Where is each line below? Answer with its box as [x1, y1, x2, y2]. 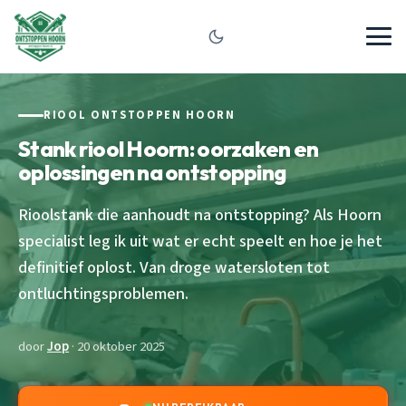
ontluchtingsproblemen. [18, 281, 188, 305]
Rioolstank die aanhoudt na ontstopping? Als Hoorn [18, 202, 382, 227]
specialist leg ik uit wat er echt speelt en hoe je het [18, 228, 382, 253]
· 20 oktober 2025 [69, 336, 165, 356]
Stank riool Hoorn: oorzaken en [18, 134, 319, 162]
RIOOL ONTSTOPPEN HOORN [43, 107, 236, 123]
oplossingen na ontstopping [18, 158, 286, 186]
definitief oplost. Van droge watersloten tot [18, 255, 330, 279]
